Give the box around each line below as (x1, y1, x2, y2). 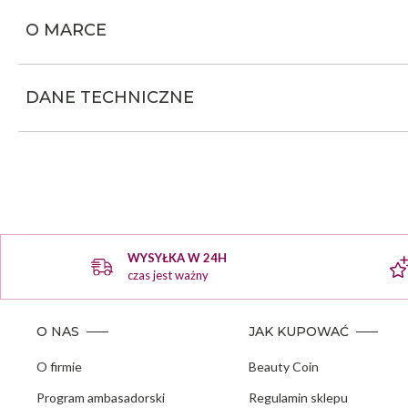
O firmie (36, 359, 82, 375)
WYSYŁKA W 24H (127, 250, 228, 266)
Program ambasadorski (36, 390, 165, 406)
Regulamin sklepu (248, 390, 348, 406)
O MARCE (25, 20, 107, 41)
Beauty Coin (248, 359, 319, 375)
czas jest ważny (127, 268, 209, 283)
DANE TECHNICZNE (25, 87, 194, 108)
